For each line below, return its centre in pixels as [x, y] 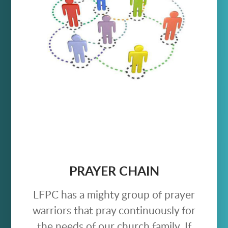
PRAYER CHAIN [114, 172]
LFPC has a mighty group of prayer [114, 195]
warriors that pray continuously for [114, 211]
